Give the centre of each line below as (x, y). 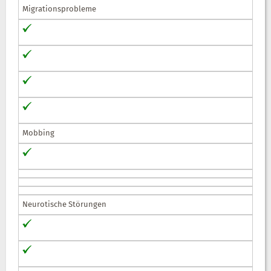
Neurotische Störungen (64, 204)
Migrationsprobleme (59, 9)
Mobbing (38, 133)
